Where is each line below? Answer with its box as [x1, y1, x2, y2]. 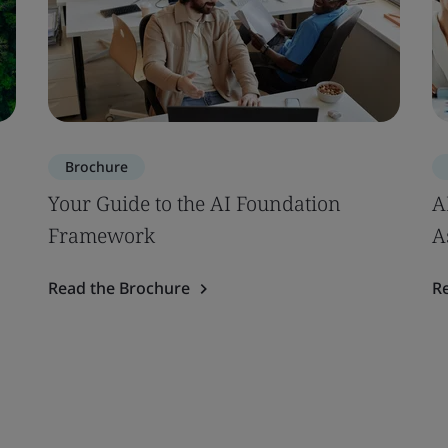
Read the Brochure [48, 277, 190, 299]
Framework [48, 222, 155, 249]
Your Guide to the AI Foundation [48, 190, 341, 217]
